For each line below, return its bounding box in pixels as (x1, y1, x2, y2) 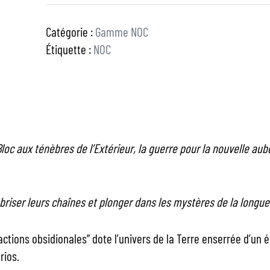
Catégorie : (45, 24, 95, 39)
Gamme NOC (95, 24, 148, 39)
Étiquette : (45, 42, 93, 57)
